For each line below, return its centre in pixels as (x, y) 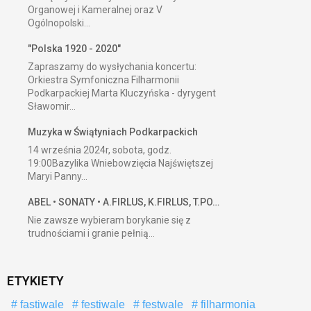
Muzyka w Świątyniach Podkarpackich (113, 132)
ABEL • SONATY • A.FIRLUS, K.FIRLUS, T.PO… (124, 202)
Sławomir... (52, 106)
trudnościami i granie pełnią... (91, 233)
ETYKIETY (35, 280)
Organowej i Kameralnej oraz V (95, 9)
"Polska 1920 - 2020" (74, 48)
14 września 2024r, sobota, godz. (100, 150)
